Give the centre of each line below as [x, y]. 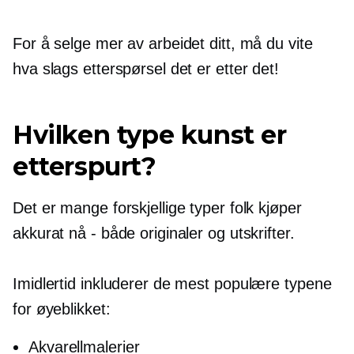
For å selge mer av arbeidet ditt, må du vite [163, 44]
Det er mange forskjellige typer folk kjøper [157, 208]
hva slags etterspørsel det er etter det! [146, 69]
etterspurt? [85, 167]
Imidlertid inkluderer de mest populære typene [172, 284]
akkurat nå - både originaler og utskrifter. [154, 233]
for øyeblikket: [62, 309]
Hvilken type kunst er [150, 135]
